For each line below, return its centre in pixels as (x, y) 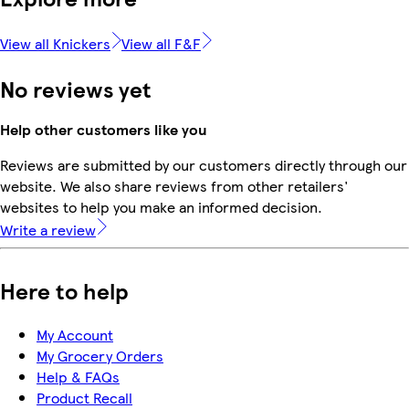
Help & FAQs (78, 376)
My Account (75, 334)
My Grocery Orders (100, 355)
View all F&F (161, 43)
